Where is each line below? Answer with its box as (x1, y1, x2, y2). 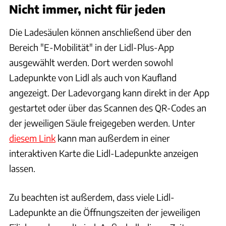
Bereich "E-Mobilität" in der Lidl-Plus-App (9, 41, 174, 53)
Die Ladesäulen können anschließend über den (9, 26, 191, 38)
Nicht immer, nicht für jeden (9, 2, 165, 16)
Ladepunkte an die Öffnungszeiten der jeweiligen (9, 206, 200, 218)
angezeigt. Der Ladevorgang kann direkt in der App (9, 86, 209, 98)
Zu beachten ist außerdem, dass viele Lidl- (9, 191, 175, 203)
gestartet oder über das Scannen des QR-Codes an (9, 101, 206, 114)
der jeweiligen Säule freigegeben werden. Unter (9, 117, 195, 129)
